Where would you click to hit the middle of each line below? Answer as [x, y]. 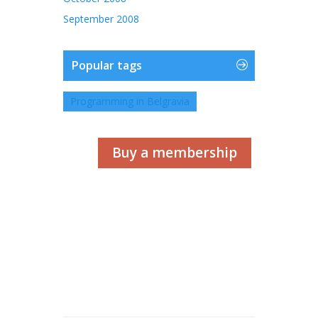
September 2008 [101, 19]
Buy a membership [174, 153]
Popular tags [107, 66]
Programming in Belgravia [130, 102]
